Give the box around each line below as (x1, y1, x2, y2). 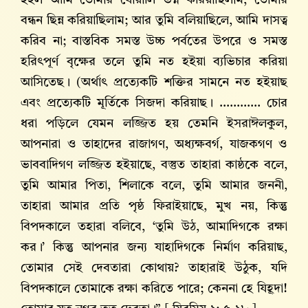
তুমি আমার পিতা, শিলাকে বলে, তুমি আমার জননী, (21, 179, 287, 192)
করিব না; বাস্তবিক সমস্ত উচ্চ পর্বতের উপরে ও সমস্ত (21, 35, 287, 48)
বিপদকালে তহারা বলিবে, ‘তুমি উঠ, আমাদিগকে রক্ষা (21, 221, 287, 234)
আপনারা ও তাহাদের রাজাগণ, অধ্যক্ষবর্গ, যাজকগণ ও (21, 138, 287, 151)
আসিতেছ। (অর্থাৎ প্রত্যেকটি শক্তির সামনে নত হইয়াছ (21, 76, 287, 89)
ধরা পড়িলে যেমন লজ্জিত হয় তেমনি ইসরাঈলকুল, (21, 118, 287, 131)
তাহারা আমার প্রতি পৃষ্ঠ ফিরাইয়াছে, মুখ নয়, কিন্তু (21, 200, 287, 213)
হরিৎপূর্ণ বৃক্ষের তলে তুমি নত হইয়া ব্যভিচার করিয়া (21, 56, 287, 69)
